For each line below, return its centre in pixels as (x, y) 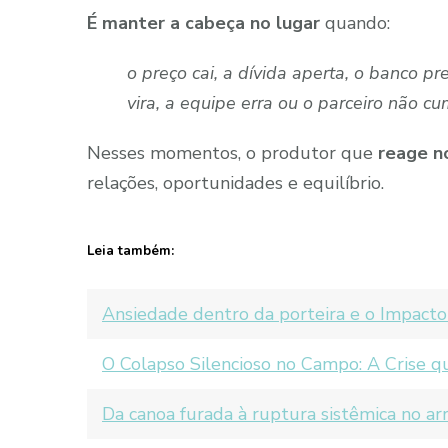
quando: (355, 22)
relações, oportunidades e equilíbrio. (235, 182)
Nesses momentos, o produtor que (232, 152)
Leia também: (130, 250)
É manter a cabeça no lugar (203, 22)
